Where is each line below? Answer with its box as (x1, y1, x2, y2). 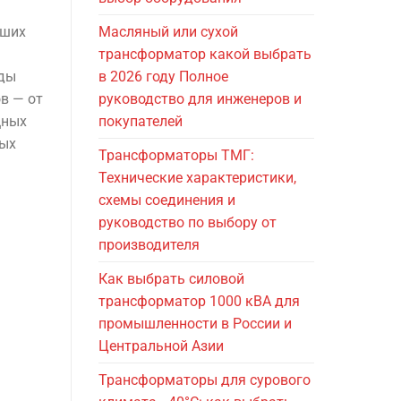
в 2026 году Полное (98, 68, 228, 86)
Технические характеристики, (98, 169, 296, 187)
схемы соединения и (98, 192, 235, 209)
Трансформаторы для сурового (98, 371, 311, 389)
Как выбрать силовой (98, 270, 244, 288)
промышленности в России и (98, 315, 292, 333)
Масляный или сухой (98, 23, 238, 41)
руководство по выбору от (98, 214, 277, 232)
